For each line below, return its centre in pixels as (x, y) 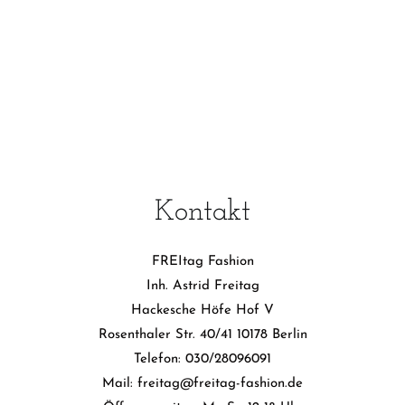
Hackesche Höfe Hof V (202, 310)
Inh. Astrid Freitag (202, 286)
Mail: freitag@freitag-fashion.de (202, 383)
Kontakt (202, 212)
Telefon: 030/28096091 (202, 359)
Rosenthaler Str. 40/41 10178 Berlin (202, 334)
